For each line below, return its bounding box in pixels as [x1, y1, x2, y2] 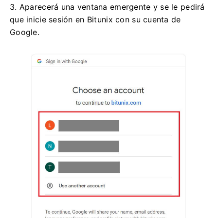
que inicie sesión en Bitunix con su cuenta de [10, 15, 181, 25]
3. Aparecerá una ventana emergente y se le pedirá [10, 2, 205, 12]
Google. [10, 27, 39, 37]
